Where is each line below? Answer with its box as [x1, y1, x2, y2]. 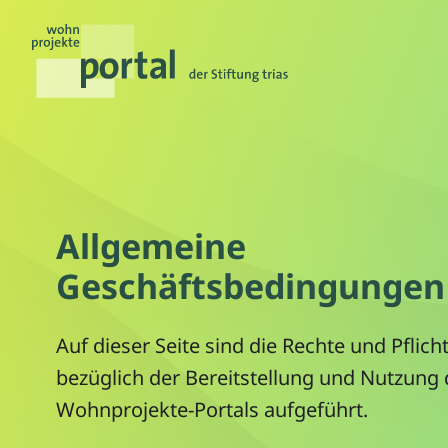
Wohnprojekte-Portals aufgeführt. [55, 396, 368, 424]
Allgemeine [55, 223, 246, 270]
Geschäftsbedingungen [55, 263, 445, 310]
